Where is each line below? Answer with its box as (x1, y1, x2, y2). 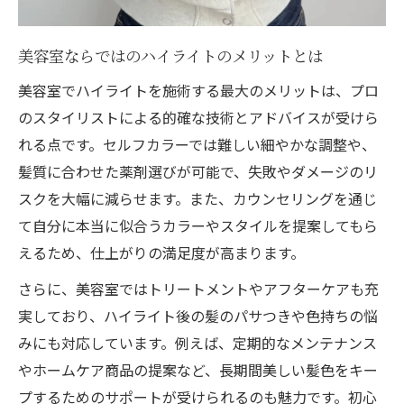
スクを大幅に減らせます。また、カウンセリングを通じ (18, 187, 377, 209)
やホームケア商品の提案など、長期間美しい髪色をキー (18, 358, 378, 381)
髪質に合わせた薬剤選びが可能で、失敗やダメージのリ (18, 160, 378, 182)
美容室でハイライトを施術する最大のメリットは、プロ (18, 78, 379, 101)
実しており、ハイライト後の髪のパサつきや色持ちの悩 (18, 304, 378, 326)
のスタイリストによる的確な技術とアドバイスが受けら (18, 106, 379, 128)
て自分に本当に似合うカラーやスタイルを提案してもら (18, 214, 378, 236)
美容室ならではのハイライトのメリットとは (18, 44, 323, 66)
